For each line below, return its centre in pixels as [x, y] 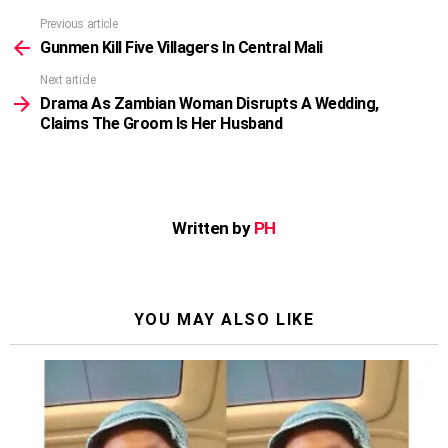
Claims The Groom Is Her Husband [161, 124]
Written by [213, 228]
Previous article [79, 24]
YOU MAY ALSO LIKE [224, 320]
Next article [68, 80]
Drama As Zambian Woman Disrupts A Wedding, [209, 104]
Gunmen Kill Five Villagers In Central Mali [181, 48]
